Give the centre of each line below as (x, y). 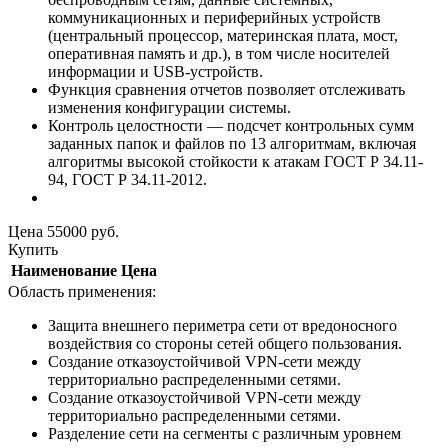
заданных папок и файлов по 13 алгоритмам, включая (232, 144)
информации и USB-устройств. (157, 72)
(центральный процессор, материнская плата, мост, (223, 36)
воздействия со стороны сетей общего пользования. (225, 344)
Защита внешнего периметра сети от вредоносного (222, 326)
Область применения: (82, 292)
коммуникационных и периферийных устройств (214, 18)
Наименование (64, 271)
